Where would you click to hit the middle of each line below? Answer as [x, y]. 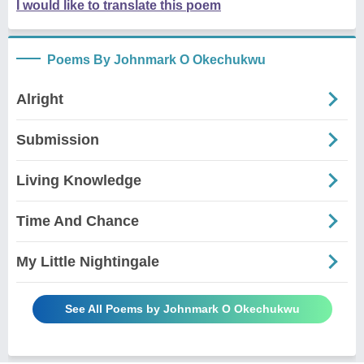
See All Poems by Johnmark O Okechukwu [182, 308]
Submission [58, 139]
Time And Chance [78, 221]
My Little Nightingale [88, 261]
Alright [40, 99]
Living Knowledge [79, 180]
